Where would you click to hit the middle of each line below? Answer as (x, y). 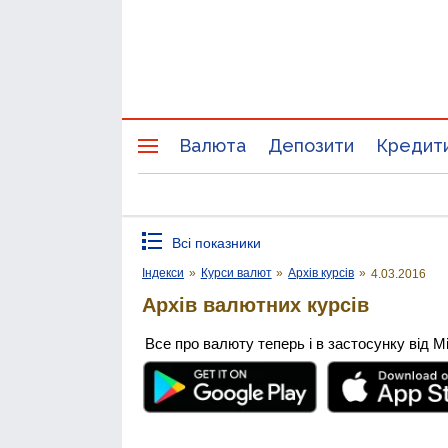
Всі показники (216, 243)
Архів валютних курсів (255, 304)
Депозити (311, 145)
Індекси (163, 273)
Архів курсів (321, 273)
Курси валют (236, 273)
